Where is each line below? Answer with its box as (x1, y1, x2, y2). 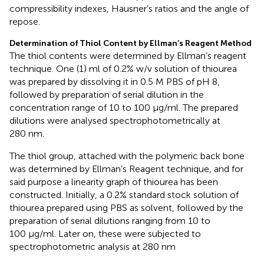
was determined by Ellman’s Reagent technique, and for (9, 163, 243, 174)
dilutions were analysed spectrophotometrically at (9, 114, 220, 126)
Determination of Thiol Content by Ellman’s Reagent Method (9, 38, 252, 48)
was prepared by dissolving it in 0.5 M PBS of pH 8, (9, 75, 220, 87)
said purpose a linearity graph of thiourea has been (9, 176, 218, 187)
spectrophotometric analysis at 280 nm (9, 240, 176, 252)
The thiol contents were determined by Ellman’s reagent (9, 49, 246, 61)
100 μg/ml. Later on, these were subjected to (9, 227, 201, 239)
